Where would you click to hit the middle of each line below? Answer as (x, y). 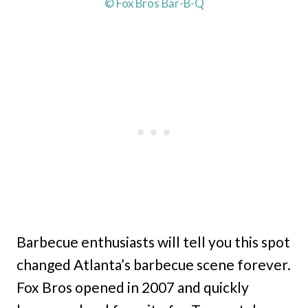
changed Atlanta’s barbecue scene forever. (154, 264)
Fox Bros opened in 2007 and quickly (133, 287)
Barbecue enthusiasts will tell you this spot (153, 241)
